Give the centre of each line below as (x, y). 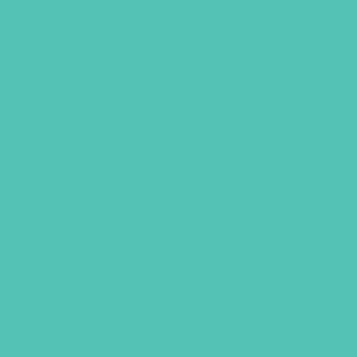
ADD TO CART (183, 279)
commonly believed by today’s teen (178, 101)
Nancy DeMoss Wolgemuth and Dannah (178, 63)
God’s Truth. (178, 196)
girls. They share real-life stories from (178, 120)
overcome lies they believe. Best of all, (178, 158)
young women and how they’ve (178, 139)
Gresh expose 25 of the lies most (178, 82)
